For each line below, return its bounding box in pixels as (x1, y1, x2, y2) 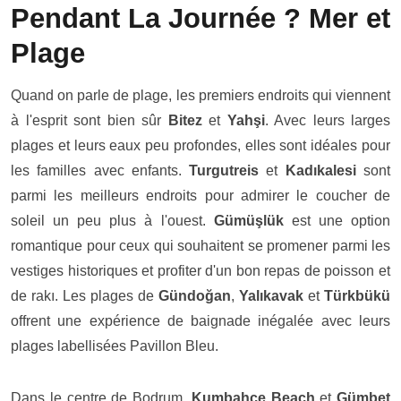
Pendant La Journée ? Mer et (11, 3, 390, 34)
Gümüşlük (213, 213, 284, 228)
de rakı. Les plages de (11, 288, 158, 303)
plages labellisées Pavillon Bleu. (11, 338, 218, 354)
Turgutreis (189, 163, 260, 178)
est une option (283, 213, 391, 228)
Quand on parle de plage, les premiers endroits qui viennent (11, 88, 390, 103)
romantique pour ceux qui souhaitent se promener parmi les (11, 238, 390, 253)
